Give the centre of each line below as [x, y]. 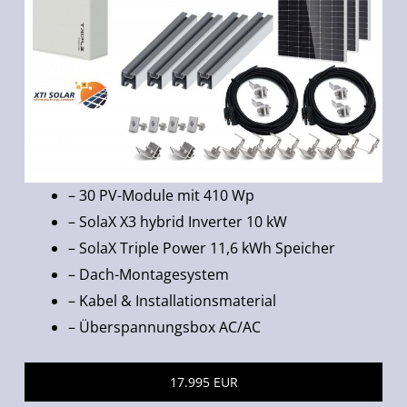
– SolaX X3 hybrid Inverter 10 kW [178, 221]
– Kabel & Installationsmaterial [173, 300]
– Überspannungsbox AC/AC [165, 327]
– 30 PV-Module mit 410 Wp [162, 195]
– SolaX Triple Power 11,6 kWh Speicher [202, 248]
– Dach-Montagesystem [149, 274]
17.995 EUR [203, 382]
